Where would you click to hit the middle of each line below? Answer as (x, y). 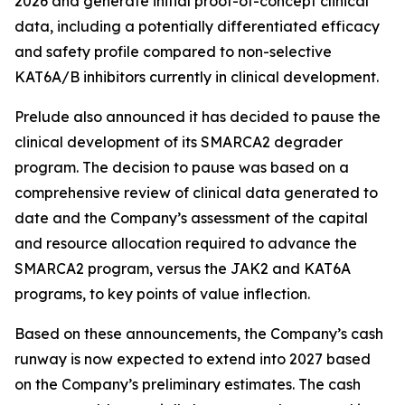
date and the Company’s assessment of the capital (191, 218)
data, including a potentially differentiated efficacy (197, 26)
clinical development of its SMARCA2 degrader (179, 142)
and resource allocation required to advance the (186, 243)
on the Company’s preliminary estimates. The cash (188, 384)
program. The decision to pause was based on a (182, 167)
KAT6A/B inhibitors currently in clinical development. (197, 77)
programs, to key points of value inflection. (162, 294)
